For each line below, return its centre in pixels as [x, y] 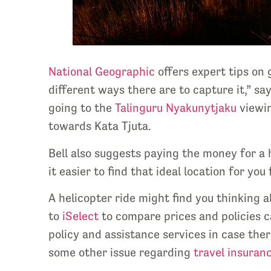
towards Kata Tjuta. [100, 126]
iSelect [79, 216]
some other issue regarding [121, 252]
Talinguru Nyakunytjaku [177, 108]
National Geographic [102, 72]
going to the [82, 108]
